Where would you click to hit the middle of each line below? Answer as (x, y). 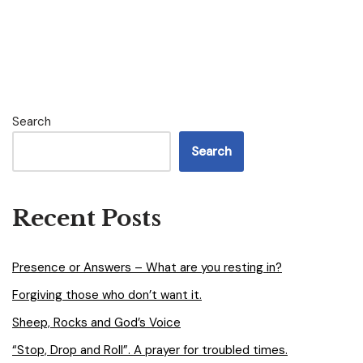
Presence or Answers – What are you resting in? (147, 267)
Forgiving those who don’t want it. (107, 295)
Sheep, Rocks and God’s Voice (96, 322)
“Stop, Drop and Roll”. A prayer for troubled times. (150, 350)
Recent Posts (87, 218)
